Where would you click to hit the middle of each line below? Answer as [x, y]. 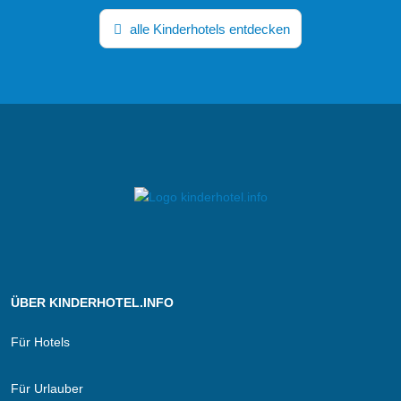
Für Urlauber [47, 389]
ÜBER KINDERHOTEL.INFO [92, 303]
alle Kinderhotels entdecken [208, 30]
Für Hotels [40, 341]
